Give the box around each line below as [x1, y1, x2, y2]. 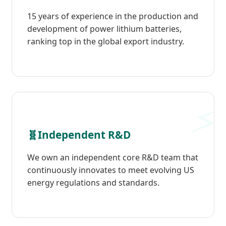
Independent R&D [38, 128, 131, 142]
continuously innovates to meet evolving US [27, 164, 194, 176]
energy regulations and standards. [27, 177, 159, 189]
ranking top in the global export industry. [27, 36, 184, 47]
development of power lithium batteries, [27, 23, 182, 35]
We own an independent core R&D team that [27, 152, 198, 163]
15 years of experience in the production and [27, 11, 198, 22]
